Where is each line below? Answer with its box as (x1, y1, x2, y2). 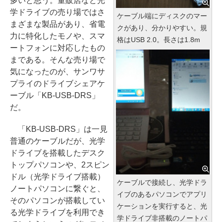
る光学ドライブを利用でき (10, 208, 105, 217)
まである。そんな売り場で (10, 55, 105, 64)
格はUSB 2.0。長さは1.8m (117, 35, 200, 44)
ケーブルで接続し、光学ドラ (117, 178, 207, 186)
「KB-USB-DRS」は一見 (10, 125, 108, 133)
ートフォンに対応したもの (10, 44, 105, 52)
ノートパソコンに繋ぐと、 (10, 184, 105, 193)
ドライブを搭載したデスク (10, 149, 105, 157)
